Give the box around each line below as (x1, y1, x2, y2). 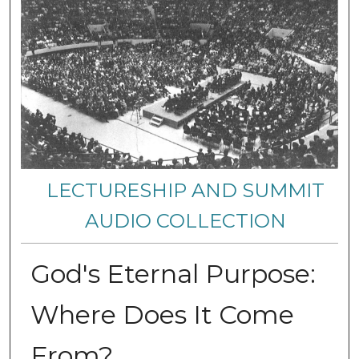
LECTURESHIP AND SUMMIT (46, 178, 325, 202)
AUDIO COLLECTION (85, 208, 287, 232)
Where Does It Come (30, 298, 294, 330)
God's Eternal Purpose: (30, 257, 316, 289)
